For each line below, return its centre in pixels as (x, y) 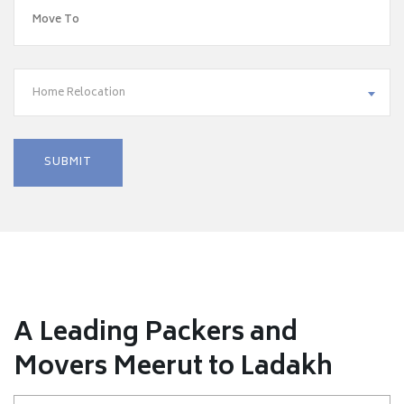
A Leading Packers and (156, 334)
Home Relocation (79, 93)
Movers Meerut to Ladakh (173, 368)
